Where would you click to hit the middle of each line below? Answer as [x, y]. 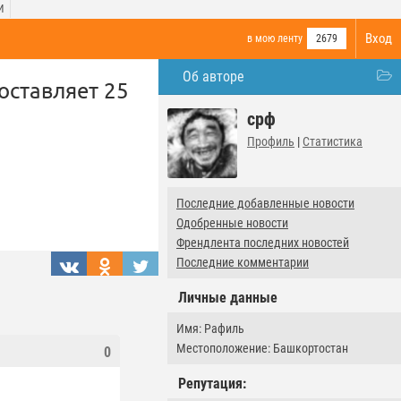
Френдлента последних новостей [263, 243]
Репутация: [212, 384]
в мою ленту [275, 38]
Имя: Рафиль [210, 328]
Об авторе [213, 77]
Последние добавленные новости [265, 203]
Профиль [271, 141]
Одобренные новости [232, 223]
